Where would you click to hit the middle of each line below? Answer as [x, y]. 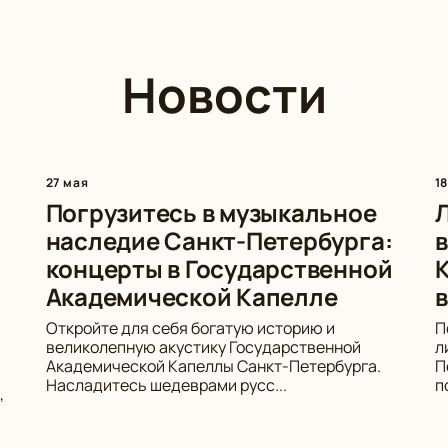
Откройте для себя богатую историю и [190, 328]
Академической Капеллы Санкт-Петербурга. [213, 366]
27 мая [67, 182]
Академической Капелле [191, 296]
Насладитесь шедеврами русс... [166, 385]
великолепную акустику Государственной [203, 347]
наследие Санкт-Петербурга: [219, 240]
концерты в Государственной [219, 268]
